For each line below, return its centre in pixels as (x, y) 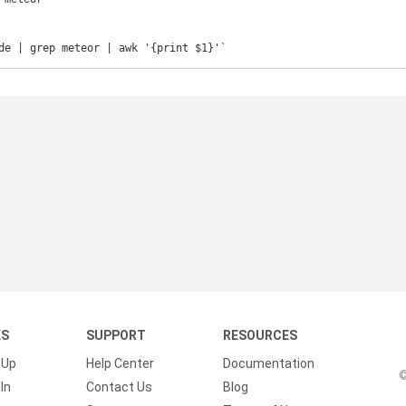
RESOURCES (261, 335)
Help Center (120, 363)
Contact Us (119, 387)
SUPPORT (116, 335)
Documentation (269, 363)
